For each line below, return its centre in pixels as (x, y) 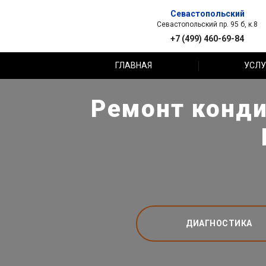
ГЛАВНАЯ (134, 65)
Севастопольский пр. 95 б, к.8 (207, 24)
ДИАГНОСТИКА (219, 223)
